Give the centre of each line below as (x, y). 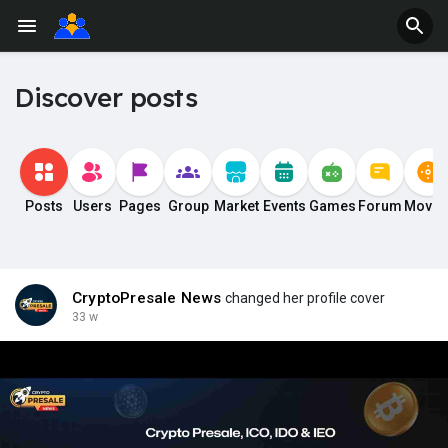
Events (284, 206)
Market (236, 206)
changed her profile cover (303, 298)
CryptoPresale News (147, 298)
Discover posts (106, 97)
